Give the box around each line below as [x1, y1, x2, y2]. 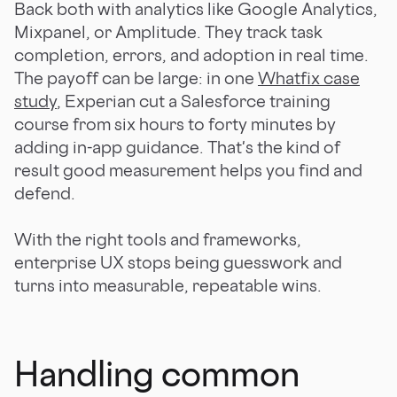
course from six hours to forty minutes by [14, 113, 336, 135]
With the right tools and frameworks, [14, 228, 301, 250]
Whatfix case [258, 66, 360, 89]
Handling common [14, 352, 300, 394]
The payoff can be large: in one [14, 66, 258, 89]
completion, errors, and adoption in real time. [14, 43, 369, 66]
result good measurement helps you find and [14, 159, 362, 181]
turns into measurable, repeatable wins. [14, 274, 322, 296]
